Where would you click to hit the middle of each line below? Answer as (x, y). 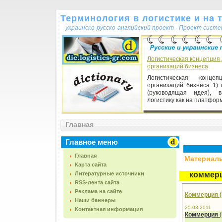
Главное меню (92, 142)
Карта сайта (91, 165)
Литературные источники (110, 173)
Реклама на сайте (98, 191)
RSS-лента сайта (97, 182)
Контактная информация (109, 209)
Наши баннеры (95, 200)
